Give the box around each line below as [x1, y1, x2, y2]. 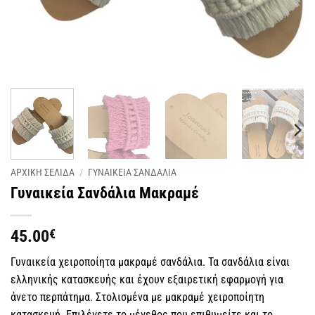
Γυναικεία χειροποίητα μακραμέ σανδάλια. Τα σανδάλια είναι [11, 255, 290, 269]
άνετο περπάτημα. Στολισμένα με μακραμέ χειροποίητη [11, 290, 264, 304]
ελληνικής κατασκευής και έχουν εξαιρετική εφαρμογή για [11, 273, 283, 287]
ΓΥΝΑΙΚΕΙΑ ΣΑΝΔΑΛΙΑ [88, 167, 177, 179]
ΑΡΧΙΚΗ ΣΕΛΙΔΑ [11, 167, 75, 179]
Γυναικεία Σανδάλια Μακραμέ [11, 184, 199, 202]
